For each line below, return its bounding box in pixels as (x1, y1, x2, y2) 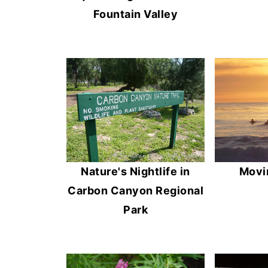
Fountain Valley (93, 8, 178, 21)
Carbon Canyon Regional (68, 184, 204, 197)
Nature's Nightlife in (81, 165, 190, 178)
